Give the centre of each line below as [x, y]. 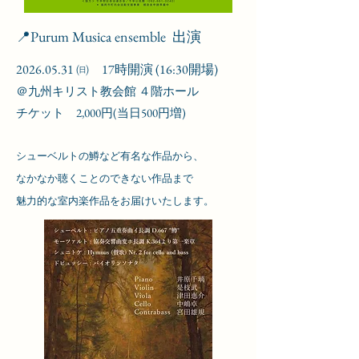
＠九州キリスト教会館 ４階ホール [107, 91]
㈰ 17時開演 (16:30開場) [146, 69]
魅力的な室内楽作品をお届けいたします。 [115, 201]
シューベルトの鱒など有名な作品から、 [110, 156]
